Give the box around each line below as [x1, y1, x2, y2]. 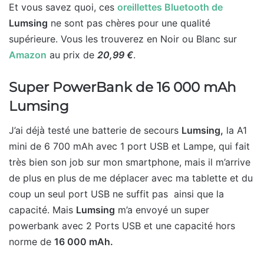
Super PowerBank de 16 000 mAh [9, 79, 236, 96]
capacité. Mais [9, 203, 76, 216]
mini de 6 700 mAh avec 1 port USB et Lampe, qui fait [9, 140, 250, 152]
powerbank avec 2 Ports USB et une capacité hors [9, 219, 235, 232]
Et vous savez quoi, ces [9, 1, 117, 14]
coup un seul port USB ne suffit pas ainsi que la [9, 187, 224, 200]
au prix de [47, 49, 97, 61]
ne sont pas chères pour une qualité [48, 17, 210, 29]
